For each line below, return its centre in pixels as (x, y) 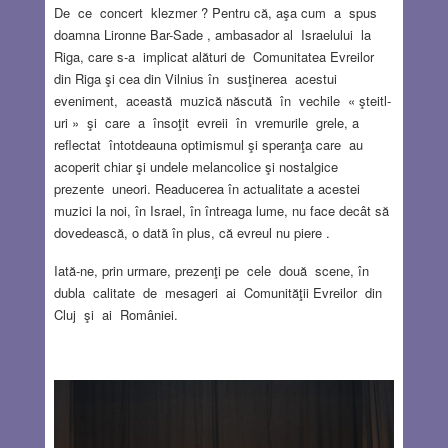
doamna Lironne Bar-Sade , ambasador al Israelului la (214, 34)
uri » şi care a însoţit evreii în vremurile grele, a (208, 122)
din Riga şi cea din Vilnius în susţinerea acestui (197, 78)
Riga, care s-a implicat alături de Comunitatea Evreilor (213, 56)
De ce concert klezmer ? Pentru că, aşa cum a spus (215, 12)
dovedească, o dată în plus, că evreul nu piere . (191, 232)
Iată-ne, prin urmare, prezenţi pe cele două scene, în (213, 270)
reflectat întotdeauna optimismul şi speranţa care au (210, 144)
